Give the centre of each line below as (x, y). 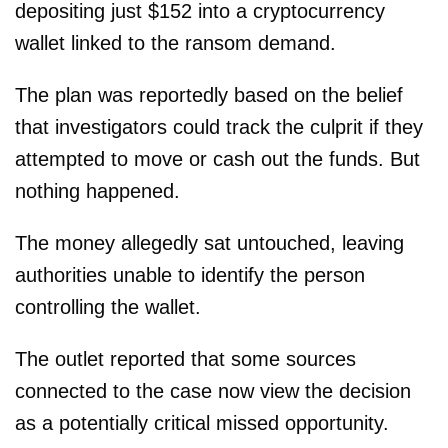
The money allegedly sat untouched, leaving (209, 243)
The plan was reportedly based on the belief (209, 95)
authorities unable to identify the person (190, 275)
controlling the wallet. (108, 307)
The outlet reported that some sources (185, 359)
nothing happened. (97, 191)
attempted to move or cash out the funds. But (217, 159)
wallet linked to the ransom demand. (175, 43)
